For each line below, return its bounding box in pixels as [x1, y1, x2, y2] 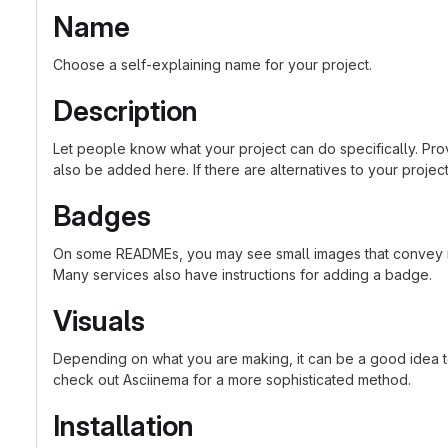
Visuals [53, 304, 145, 338]
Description [53, 94, 198, 128]
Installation [53, 409, 194, 443]
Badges [53, 199, 151, 233]
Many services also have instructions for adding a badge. [53, 266, 432, 283]
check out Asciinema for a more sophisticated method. [53, 371, 411, 388]
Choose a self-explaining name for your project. [53, 56, 372, 73]
